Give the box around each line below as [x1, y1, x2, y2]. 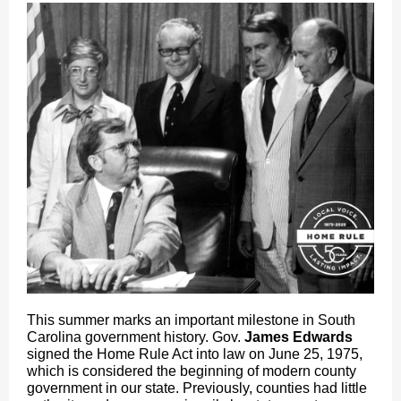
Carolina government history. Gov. [27, 329, 244, 345]
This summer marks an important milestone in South [27, 312, 355, 328]
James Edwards [244, 329, 353, 345]
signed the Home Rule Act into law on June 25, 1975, [27, 346, 363, 362]
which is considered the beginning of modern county [27, 363, 356, 379]
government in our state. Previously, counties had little [27, 380, 367, 396]
